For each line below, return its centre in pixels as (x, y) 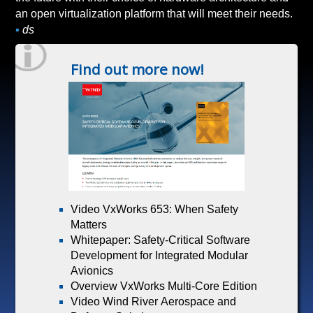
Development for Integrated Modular (160, 256)
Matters (89, 225)
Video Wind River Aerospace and (154, 302)
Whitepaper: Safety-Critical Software (161, 240)
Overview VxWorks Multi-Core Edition (164, 286)
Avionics (92, 271)
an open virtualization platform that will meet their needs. (241, 13)
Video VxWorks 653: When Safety (155, 210)
